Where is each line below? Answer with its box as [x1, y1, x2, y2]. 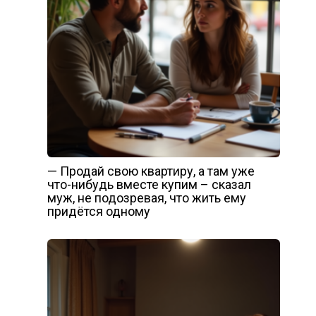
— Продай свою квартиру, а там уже [47, 164, 255, 178]
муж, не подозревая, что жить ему [47, 190, 246, 205]
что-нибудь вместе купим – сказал [47, 177, 251, 192]
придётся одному [47, 204, 150, 219]
